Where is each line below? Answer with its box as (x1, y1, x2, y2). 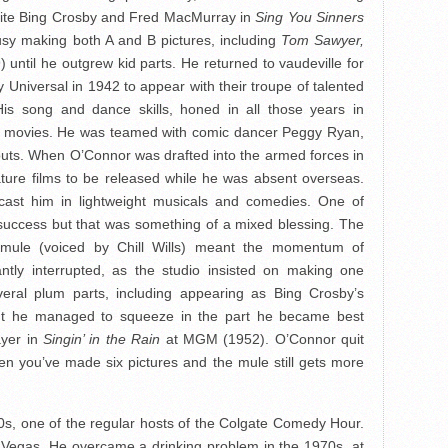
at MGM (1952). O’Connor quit (160, 331, 364, 347)
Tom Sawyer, (280, 32, 365, 48)
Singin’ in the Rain (43, 331, 161, 347)
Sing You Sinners (255, 9, 365, 25)
